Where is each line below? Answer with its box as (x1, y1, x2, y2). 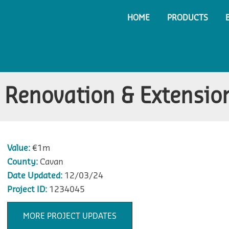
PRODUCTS (167, 14, 209, 22)
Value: (7, 144, 30, 152)
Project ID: (7, 186, 47, 194)
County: (7, 158, 38, 166)
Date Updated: (7, 172, 62, 180)
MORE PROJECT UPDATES (22, 213, 117, 220)
